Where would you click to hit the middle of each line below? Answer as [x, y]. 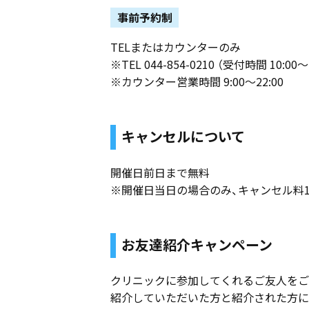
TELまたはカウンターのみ [176, 47]
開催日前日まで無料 [160, 172]
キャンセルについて [183, 136]
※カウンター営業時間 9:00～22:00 [197, 81]
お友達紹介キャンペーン [197, 244]
